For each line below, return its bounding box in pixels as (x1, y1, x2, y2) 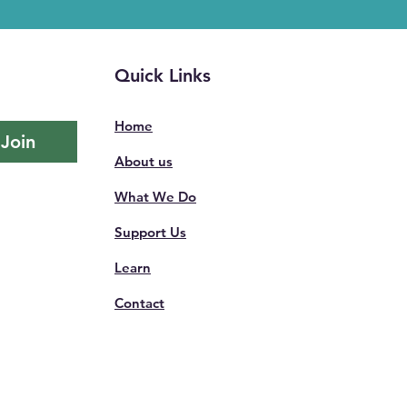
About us (114, 153, 173, 170)
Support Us (114, 223, 186, 241)
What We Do (114, 188, 196, 205)
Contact (114, 294, 164, 312)
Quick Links (114, 65, 211, 86)
